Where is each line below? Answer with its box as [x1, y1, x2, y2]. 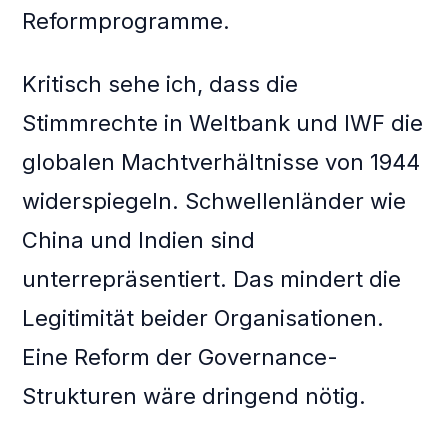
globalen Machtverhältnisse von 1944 [22, 149, 421, 176]
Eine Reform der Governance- [22, 344, 339, 371]
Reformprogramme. [22, 8, 231, 35]
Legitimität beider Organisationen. [22, 305, 385, 332]
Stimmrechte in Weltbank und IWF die [22, 110, 424, 137]
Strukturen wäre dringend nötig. [22, 383, 367, 410]
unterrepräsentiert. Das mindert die [22, 266, 402, 293]
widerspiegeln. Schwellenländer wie [22, 188, 407, 215]
